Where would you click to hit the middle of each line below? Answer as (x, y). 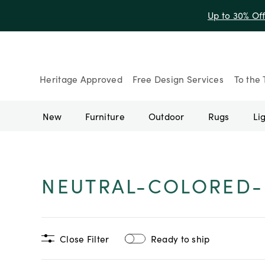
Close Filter (85, 239)
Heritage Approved (81, 79)
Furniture (105, 116)
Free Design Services (178, 79)
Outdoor (166, 116)
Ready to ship (180, 239)
